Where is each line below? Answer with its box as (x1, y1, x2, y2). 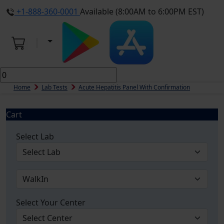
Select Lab (16, 131, 54, 142)
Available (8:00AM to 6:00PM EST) (80, 6, 204, 17)
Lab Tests (41, 83, 67, 91)
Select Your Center (16, 197, 85, 208)
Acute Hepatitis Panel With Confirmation (78, 83, 190, 91)
